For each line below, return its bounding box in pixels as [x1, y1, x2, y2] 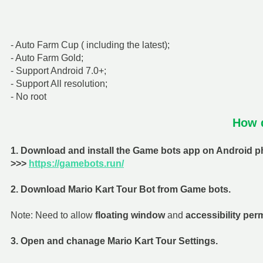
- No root [11, 91, 46, 102]
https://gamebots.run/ [29, 158, 124, 168]
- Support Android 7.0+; [11, 65, 106, 76]
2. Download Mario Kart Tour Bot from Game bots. [11, 184, 233, 194]
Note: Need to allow [11, 210, 95, 220]
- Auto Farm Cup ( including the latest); [11, 39, 170, 50]
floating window [95, 210, 165, 220]
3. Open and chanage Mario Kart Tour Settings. [11, 235, 218, 246]
